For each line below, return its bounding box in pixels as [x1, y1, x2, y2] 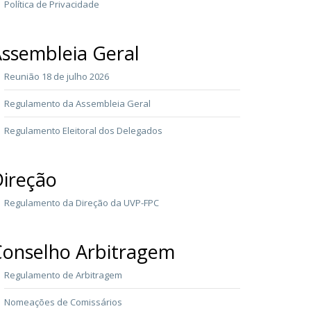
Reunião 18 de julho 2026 [4, 69, 109, 83]
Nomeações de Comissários [4, 295, 122, 308]
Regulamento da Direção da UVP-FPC [4, 196, 159, 209]
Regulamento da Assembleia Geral [4, 96, 151, 110]
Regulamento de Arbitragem [4, 268, 122, 281]
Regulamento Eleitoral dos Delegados [4, 124, 162, 137]
